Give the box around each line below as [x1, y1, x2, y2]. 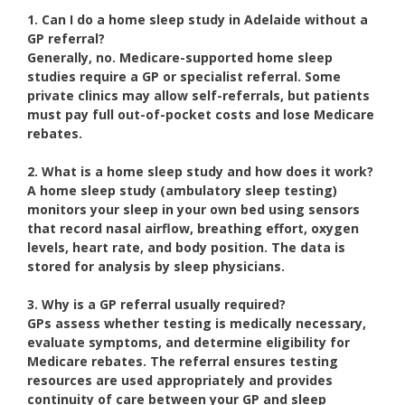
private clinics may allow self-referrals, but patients [27, 87, 370, 105]
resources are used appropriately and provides [27, 372, 333, 390]
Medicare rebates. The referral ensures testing [27, 353, 338, 371]
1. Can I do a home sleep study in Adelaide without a [27, 11, 368, 29]
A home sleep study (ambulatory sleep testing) [27, 182, 337, 200]
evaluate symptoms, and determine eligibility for [27, 334, 350, 352]
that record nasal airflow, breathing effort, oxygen [27, 220, 359, 238]
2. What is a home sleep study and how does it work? [27, 163, 373, 181]
